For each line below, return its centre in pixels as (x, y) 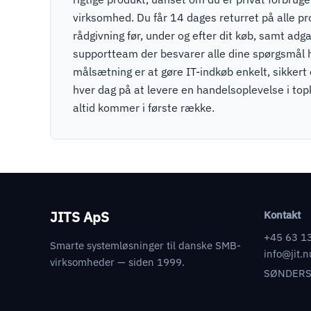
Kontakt (282, 214)
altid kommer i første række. (144, 107)
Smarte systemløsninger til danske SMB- (145, 245)
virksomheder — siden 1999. (117, 261)
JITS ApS (79, 217)
